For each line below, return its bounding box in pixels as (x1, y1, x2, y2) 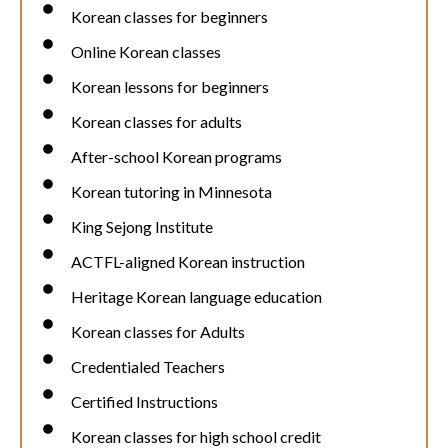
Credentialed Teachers (70, 357, 225, 377)
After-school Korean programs (70, 147, 282, 167)
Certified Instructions (70, 392, 218, 412)
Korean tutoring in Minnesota (70, 182, 272, 202)
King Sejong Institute (70, 217, 213, 237)
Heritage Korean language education (70, 287, 322, 307)
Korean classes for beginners (70, 7, 268, 27)
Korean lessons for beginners (70, 77, 269, 97)
